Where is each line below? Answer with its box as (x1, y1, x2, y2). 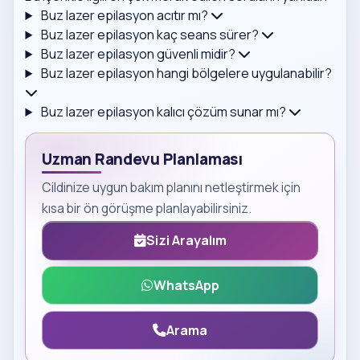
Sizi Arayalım (145, 231, 227, 250)
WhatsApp (153, 276, 219, 295)
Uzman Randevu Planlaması (41, 148, 243, 170)
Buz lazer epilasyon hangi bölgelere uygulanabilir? (41, 64, 333, 83)
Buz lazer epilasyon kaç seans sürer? (41, 26, 260, 44)
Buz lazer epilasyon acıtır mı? (41, 6, 209, 25)
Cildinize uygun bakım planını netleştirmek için (41, 178, 301, 196)
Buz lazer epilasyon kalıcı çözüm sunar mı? (41, 103, 287, 121)
